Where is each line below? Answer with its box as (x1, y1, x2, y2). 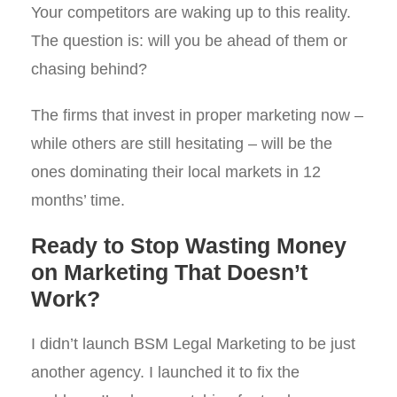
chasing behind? (31, 60, 147, 78)
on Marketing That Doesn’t (31, 260, 307, 284)
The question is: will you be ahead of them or (31, 32, 347, 50)
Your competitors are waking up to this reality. (31, 4, 351, 21)
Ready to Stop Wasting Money (31, 233, 346, 258)
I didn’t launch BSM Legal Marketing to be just (31, 335, 355, 353)
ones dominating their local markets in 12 (31, 163, 321, 181)
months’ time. (31, 191, 125, 209)
